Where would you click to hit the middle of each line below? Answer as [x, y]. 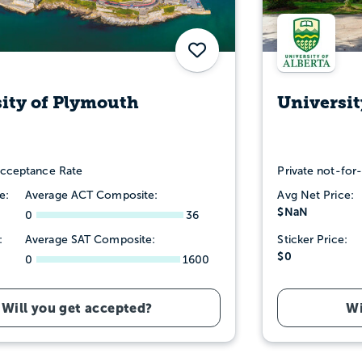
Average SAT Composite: [90, 239]
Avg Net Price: [316, 195]
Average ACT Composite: [92, 195]
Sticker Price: [312, 239]
